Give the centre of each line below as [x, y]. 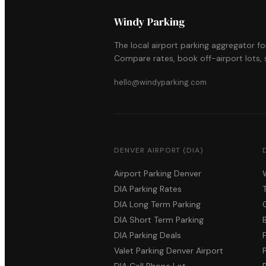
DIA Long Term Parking [157, 205]
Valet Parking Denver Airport [169, 251]
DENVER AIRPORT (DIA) [159, 151]
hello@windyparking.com [160, 83]
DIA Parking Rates [148, 189]
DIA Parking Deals [148, 235]
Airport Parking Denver [158, 174]
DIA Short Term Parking [159, 220]
